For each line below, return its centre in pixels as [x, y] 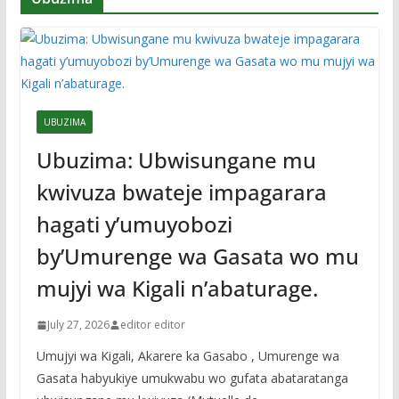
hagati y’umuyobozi [134, 224]
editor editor [152, 325]
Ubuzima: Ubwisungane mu [176, 160]
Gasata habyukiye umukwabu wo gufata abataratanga [192, 379]
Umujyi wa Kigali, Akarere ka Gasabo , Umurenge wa [187, 356]
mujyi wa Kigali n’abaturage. [177, 289]
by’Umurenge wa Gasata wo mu [197, 256]
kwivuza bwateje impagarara [181, 192]
